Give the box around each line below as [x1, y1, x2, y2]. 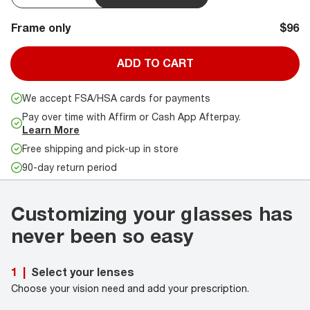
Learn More [22, 124, 80, 136]
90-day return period [22, 161, 117, 174]
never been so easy [11, 224, 194, 248]
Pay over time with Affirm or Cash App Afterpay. [22, 111, 241, 123]
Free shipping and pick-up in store [22, 143, 179, 155]
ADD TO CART [116, 56, 194, 71]
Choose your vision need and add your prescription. [11, 282, 249, 295]
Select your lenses [31, 264, 134, 279]
